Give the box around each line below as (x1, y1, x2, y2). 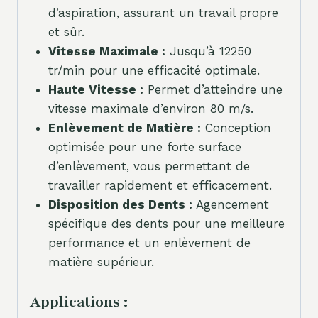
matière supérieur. (48, 254, 154, 269)
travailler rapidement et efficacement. (48, 177, 272, 192)
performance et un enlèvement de (48, 235, 251, 250)
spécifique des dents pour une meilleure (48, 216, 285, 231)
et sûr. (48, 24, 84, 39)
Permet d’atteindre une (143, 82, 283, 97)
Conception (200, 120, 271, 135)
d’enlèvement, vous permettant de (48, 158, 250, 173)
